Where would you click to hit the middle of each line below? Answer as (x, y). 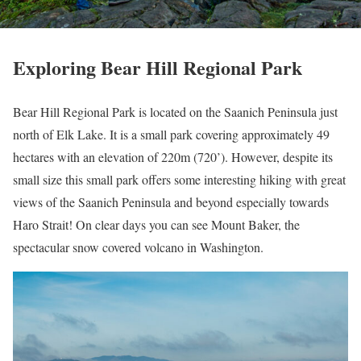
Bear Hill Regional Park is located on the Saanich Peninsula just (175, 111)
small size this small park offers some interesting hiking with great (179, 179)
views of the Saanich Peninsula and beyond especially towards (171, 201)
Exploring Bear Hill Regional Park (158, 67)
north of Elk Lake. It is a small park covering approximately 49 (171, 134)
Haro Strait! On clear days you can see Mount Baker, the (156, 224)
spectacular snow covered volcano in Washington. (138, 247)
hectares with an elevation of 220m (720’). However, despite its (173, 156)
